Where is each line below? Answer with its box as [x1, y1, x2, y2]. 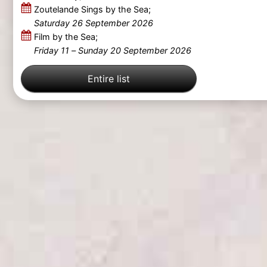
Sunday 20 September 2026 [77, 45, 191, 56]
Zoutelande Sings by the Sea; [33, 4, 151, 15]
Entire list [87, 72, 130, 85]
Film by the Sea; [33, 32, 98, 42]
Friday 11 [33, 45, 69, 56]
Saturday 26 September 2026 [33, 18, 153, 29]
